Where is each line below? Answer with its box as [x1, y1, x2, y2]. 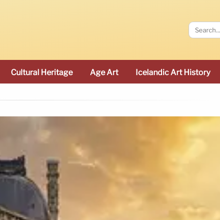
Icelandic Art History [136, 68, 210, 77]
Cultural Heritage [11, 68, 73, 77]
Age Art [90, 68, 118, 77]
